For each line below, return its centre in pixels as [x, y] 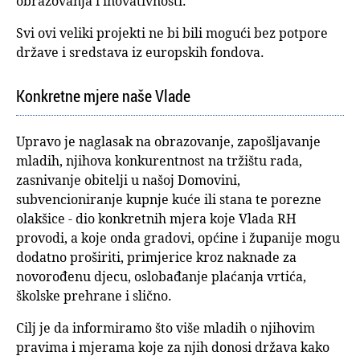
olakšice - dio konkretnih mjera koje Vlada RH [156, 218]
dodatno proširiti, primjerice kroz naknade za [156, 257]
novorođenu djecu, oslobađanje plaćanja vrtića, [161, 276]
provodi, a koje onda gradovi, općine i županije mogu [178, 237]
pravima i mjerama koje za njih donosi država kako [173, 347]
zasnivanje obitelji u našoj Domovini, [128, 180]
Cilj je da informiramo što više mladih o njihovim [166, 327]
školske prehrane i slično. [94, 295]
